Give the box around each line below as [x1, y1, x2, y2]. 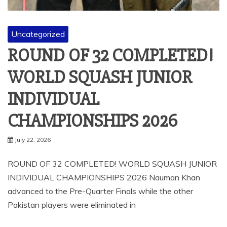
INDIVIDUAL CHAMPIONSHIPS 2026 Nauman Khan [8, 172, 200, 182]
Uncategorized [11, 28, 65, 39]
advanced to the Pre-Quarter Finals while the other [8, 185, 193, 196]
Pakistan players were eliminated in [8, 199, 136, 210]
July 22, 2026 [15, 135, 51, 143]
